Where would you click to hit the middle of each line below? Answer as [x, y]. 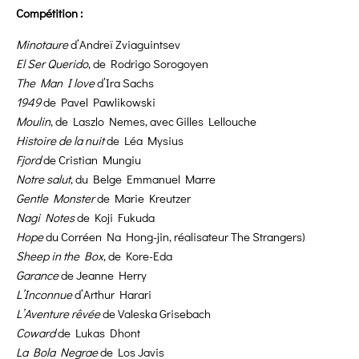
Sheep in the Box [60, 256]
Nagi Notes [46, 218]
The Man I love [55, 83]
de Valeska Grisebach [157, 314]
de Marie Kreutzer [143, 198]
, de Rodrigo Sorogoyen [148, 64]
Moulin [33, 121]
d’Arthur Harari [112, 294]
